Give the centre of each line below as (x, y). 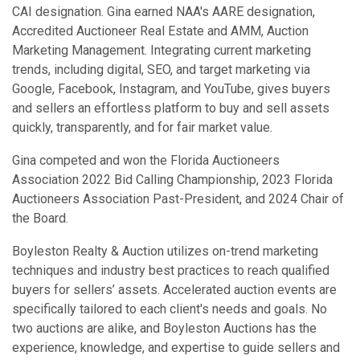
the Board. (40, 218)
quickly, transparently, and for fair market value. (142, 127)
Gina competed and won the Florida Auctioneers (146, 160)
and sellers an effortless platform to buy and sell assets (171, 108)
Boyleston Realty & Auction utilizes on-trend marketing (165, 251)
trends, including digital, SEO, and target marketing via (161, 70)
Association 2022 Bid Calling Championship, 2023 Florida (172, 180)
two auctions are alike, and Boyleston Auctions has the (164, 328)
